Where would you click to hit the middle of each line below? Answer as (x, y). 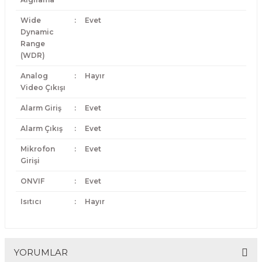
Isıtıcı (31, 201)
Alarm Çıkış (41, 128)
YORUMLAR (41, 252)
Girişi (30, 161)
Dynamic (37, 32)
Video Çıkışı (43, 87)
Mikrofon (37, 149)
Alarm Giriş (41, 108)
